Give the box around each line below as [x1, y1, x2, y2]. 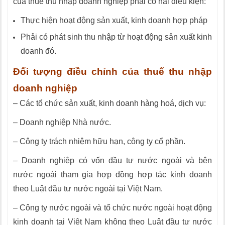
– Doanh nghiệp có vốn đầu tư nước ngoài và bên [13, 156, 212, 165]
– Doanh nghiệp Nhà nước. [13, 118, 111, 127]
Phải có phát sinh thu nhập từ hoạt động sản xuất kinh [21, 33, 212, 41]
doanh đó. [21, 47, 56, 55]
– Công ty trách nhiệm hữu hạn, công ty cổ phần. [13, 137, 185, 146]
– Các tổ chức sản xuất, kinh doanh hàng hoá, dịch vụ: [13, 99, 206, 107]
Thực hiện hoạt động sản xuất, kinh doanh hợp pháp [21, 16, 207, 25]
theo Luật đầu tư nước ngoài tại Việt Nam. [13, 184, 163, 193]
